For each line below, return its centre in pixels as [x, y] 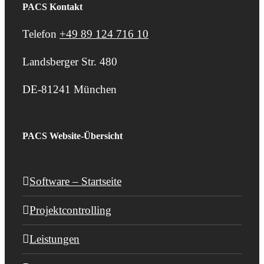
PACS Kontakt [52, 7]
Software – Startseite [75, 181]
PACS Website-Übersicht [72, 136]
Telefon [41, 34]
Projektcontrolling [70, 210]
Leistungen [55, 239]
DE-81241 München [70, 90]
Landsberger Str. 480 [70, 62]
